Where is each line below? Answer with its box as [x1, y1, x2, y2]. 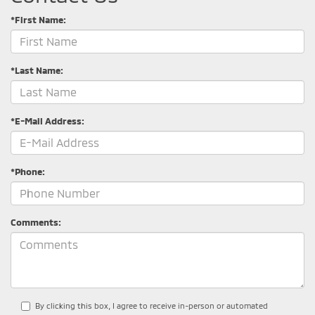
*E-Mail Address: [11, 115, 84, 127]
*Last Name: [11, 64, 63, 76]
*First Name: [11, 13, 66, 25]
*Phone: [11, 165, 45, 177]
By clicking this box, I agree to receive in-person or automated [35, 300, 268, 310]
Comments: [11, 216, 61, 228]
